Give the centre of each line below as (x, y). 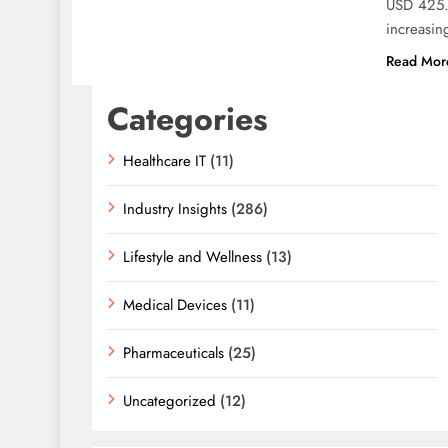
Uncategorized (169, 401)
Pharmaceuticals (173, 353)
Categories (187, 119)
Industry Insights (175, 209)
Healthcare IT (164, 161)
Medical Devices (175, 305)
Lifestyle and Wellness (192, 257)
